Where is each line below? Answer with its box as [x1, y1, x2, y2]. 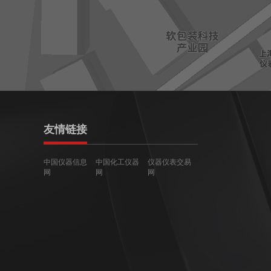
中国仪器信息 [44, 158, 87, 166]
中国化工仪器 [96, 158, 139, 166]
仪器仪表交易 [148, 158, 191, 166]
